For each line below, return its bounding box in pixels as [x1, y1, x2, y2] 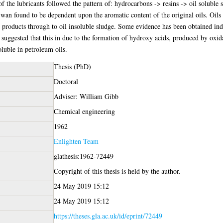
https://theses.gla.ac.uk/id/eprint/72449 [53, 211, 162, 221]
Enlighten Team [53, 136, 99, 146]
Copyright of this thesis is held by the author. [53, 166, 181, 176]
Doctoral [53, 76, 78, 86]
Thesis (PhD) [53, 61, 91, 71]
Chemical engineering [53, 106, 115, 116]
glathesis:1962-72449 [53, 151, 113, 161]
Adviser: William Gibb [53, 91, 118, 101]
